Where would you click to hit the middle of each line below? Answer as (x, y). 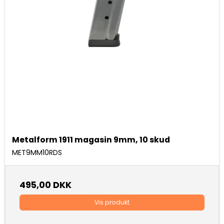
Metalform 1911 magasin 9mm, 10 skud (91, 139)
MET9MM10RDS (37, 152)
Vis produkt (112, 202)
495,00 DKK (45, 185)
